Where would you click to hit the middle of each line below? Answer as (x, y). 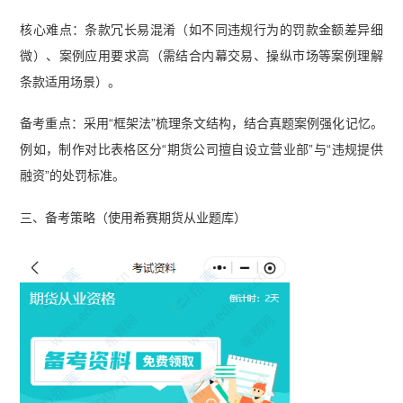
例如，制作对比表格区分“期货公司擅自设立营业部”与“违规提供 (201, 150)
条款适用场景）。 (71, 81)
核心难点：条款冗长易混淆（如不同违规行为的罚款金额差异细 (201, 29)
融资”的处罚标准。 (73, 176)
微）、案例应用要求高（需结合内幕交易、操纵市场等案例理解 (201, 55)
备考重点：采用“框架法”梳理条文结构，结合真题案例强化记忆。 (201, 124)
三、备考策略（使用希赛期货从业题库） (134, 218)
